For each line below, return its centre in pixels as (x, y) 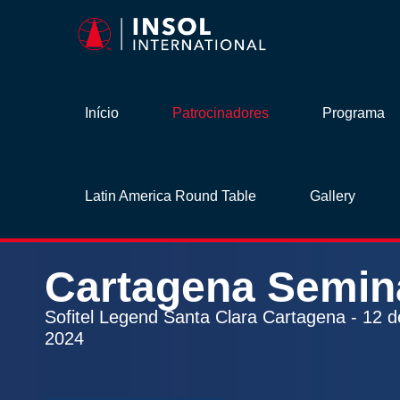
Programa (353, 113)
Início (101, 113)
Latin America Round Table (170, 196)
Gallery (332, 196)
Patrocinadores (220, 113)
